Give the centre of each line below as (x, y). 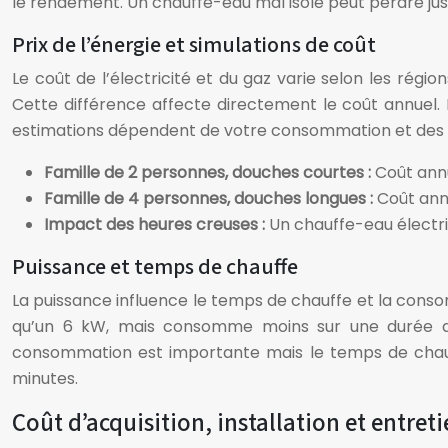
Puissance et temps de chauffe (155, 267)
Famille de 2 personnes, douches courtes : (209, 172)
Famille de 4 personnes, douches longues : (210, 198)
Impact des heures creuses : (156, 224)
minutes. (45, 378)
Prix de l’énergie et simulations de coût (194, 45)
